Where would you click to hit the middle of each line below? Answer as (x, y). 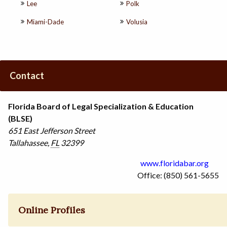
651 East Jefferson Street (52, 130)
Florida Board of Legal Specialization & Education (101, 106)
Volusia (137, 22)
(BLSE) (20, 118)
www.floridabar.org (175, 163)
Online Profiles (52, 210)
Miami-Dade (45, 22)
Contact (27, 75)
